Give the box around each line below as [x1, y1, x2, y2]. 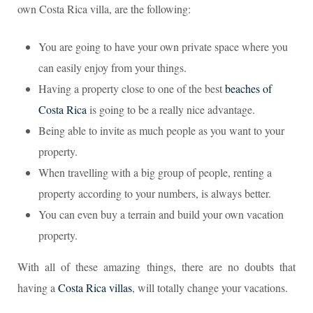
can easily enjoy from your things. [38, 60, 187, 75]
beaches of [225, 81, 272, 96]
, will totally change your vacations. [132, 280, 288, 295]
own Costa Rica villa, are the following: [17, 1, 191, 16]
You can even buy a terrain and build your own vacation [38, 207, 284, 221]
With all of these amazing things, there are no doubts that [17, 259, 296, 274]
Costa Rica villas [58, 280, 132, 295]
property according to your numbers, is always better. [38, 186, 271, 201]
